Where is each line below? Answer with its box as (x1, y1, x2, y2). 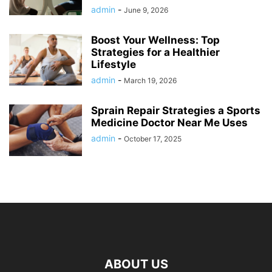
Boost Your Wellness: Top (91, 34, 220, 47)
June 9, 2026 (124, 5, 168, 15)
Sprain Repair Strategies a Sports (91, 104, 260, 117)
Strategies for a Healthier (91, 46, 220, 59)
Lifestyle (91, 58, 136, 71)
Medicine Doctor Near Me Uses (91, 117, 248, 129)
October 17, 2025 (124, 134, 182, 144)
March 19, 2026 (124, 76, 177, 86)
